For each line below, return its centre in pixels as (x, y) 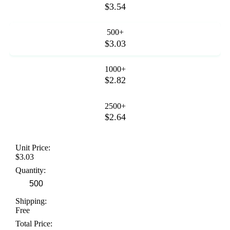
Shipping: (31, 201)
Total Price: (34, 224)
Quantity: (31, 170)
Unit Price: (33, 148)
